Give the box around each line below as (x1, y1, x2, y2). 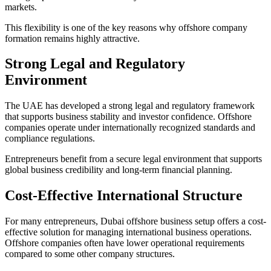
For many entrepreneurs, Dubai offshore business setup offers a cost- (5, 216, 266, 227)
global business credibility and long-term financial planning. (5, 165, 232, 175)
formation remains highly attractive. (5, 33, 140, 44)
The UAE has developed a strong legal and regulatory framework (5, 100, 255, 111)
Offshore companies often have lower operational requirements (5, 238, 244, 249)
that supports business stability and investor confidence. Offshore (5, 111, 252, 122)
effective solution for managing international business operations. (5, 227, 252, 238)
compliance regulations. (5, 133, 95, 144)
